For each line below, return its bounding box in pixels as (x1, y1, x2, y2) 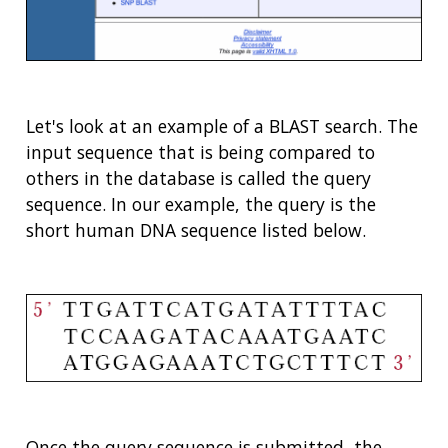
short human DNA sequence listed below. (26, 217, 366, 242)
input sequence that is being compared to (26, 139, 375, 164)
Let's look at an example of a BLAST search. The (26, 113, 418, 138)
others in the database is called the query (26, 165, 371, 190)
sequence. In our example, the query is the (26, 191, 376, 216)
